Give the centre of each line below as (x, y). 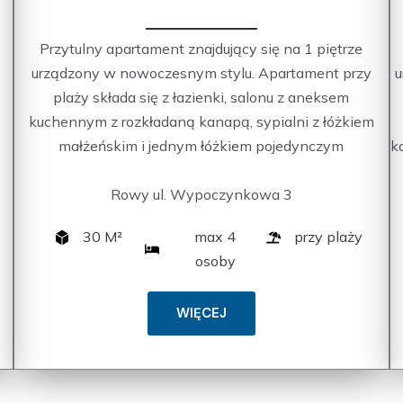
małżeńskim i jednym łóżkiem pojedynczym (201, 146)
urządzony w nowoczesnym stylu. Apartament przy (201, 73)
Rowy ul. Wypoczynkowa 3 (201, 195)
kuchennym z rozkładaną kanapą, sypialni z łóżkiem (201, 122)
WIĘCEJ (201, 313)
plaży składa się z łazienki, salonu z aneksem (201, 98)
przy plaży (328, 237)
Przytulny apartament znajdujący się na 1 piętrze (201, 49)
